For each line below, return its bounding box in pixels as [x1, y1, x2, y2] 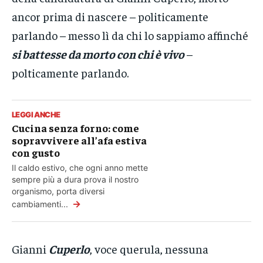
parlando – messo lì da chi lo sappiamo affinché [12, 28, 248, 43]
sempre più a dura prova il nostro [12, 174, 139, 185]
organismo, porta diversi [12, 186, 104, 197]
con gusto [12, 146, 60, 160]
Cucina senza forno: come [12, 121, 139, 135]
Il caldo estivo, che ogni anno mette [12, 163, 148, 173]
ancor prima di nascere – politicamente [12, 9, 208, 24]
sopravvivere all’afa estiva [12, 133, 147, 147]
